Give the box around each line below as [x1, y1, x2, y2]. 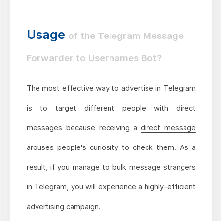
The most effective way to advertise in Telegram [26, 83, 196, 93]
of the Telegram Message [68, 30, 184, 42]
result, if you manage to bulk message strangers [26, 162, 196, 172]
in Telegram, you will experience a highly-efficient [26, 182, 196, 192]
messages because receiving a [26, 123, 141, 133]
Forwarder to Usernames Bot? [26, 52, 162, 64]
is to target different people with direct [26, 103, 196, 113]
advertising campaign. [26, 202, 101, 212]
